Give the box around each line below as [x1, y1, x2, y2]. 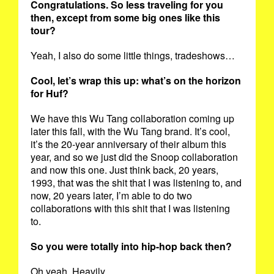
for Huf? [31, 86, 71, 100]
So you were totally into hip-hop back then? [31, 239, 234, 253]
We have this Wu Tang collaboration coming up [31, 111, 234, 125]
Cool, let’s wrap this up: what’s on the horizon [31, 73, 241, 87]
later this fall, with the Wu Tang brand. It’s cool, [31, 124, 230, 138]
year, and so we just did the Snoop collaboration [31, 149, 238, 164]
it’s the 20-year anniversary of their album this [31, 136, 226, 151]
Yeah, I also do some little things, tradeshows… [31, 48, 237, 62]
